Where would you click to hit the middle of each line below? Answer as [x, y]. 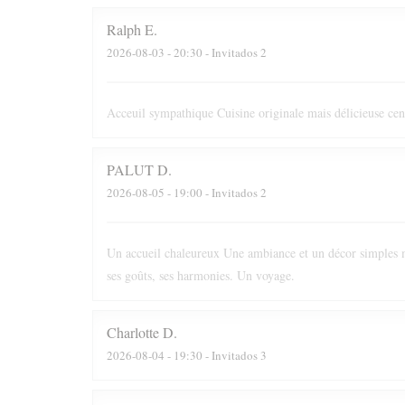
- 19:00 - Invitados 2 [216, 192]
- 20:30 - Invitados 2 [216, 52]
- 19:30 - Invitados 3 [216, 355]
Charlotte [133, 332]
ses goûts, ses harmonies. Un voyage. [201, 275]
